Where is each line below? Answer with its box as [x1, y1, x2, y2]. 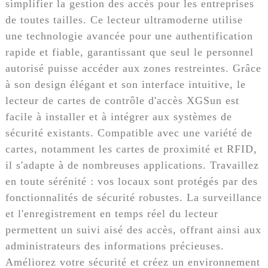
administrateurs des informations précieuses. [5, 239, 224, 252]
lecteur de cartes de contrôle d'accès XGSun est [5, 94, 239, 106]
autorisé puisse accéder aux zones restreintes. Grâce [5, 62, 261, 74]
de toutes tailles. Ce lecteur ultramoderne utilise [5, 13, 243, 26]
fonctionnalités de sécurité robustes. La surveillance [5, 191, 262, 203]
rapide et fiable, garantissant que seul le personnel [5, 45, 254, 58]
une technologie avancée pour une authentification [5, 29, 253, 42]
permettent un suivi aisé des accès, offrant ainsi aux [5, 223, 261, 236]
